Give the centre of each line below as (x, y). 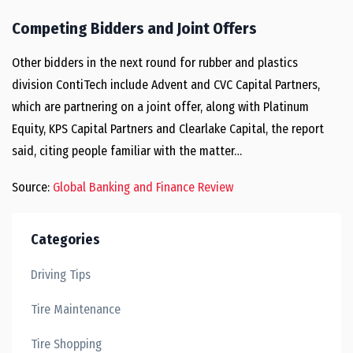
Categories (65, 240)
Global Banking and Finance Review (143, 187)
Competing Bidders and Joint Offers (134, 28)
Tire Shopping (66, 344)
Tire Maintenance (76, 309)
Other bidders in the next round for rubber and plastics (155, 63)
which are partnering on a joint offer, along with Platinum (160, 107)
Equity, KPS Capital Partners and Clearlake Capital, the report (168, 129)
